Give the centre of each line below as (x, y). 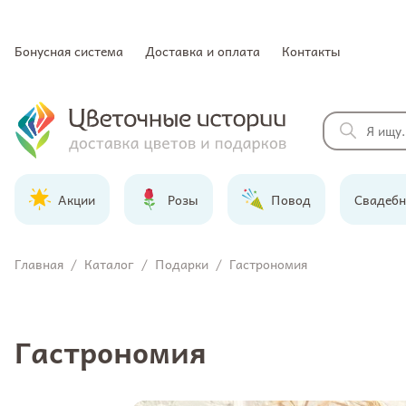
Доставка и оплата (203, 51)
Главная (39, 264)
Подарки (182, 264)
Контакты (311, 51)
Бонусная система (69, 51)
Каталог (109, 264)
